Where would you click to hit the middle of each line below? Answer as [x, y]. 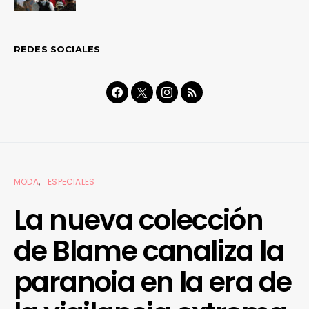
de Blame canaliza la [149, 251]
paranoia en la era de [153, 282]
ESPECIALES [71, 181]
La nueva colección [139, 220]
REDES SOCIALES [57, 49]
